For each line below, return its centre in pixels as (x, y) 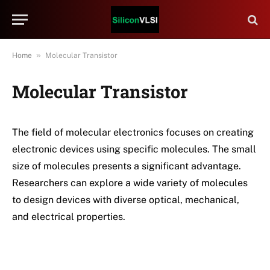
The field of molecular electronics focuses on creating (133, 132)
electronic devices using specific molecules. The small (134, 149)
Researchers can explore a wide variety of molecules (130, 183)
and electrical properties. (69, 217)
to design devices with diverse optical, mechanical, (126, 200)
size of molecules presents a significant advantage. (127, 166)
